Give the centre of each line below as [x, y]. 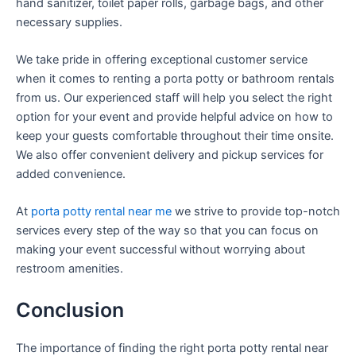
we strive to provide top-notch [256, 212]
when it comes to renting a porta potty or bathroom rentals [175, 79]
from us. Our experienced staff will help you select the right [174, 98]
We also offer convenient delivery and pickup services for [170, 155]
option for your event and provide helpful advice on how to [174, 117]
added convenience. [71, 174]
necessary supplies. [69, 22]
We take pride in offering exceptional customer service [162, 60]
